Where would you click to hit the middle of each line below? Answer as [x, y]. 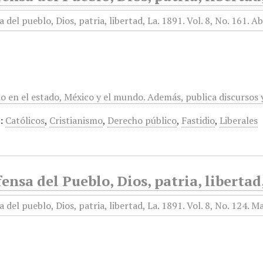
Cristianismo [76, 120]
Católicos [25, 120]
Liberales [239, 120]
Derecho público [142, 120]
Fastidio [198, 120]
